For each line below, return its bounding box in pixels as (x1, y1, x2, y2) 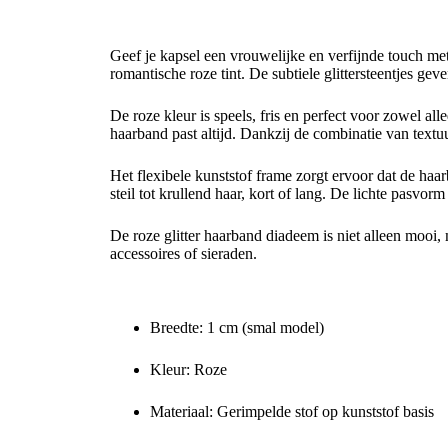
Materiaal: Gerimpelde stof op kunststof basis (150, 403, 434, 421)
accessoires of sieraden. (110, 244, 257, 262)
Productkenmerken (110, 286, 242, 304)
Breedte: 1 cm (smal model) (150, 319, 324, 337)
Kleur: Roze (150, 361, 227, 379)
